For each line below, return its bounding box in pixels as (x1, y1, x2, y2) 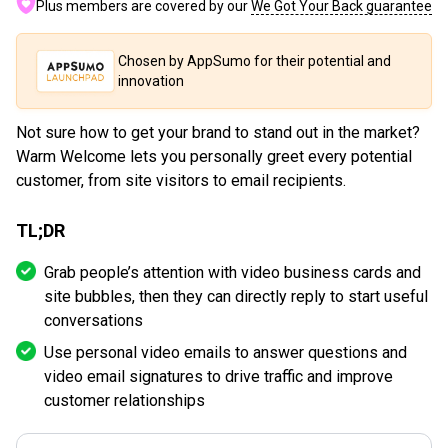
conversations (44, 311, 143, 331)
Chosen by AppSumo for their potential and (118, 53, 391, 70)
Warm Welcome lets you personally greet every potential (16, 147, 412, 167)
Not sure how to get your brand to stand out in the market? (16, 123, 420, 143)
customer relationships (44, 391, 205, 411)
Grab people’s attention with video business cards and (44, 263, 421, 283)
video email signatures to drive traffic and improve (44, 367, 393, 387)
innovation (118, 73, 184, 90)
